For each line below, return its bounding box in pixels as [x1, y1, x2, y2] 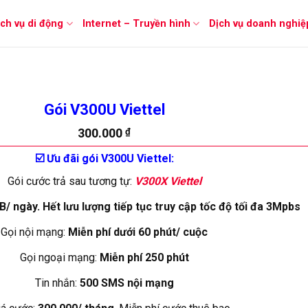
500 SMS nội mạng [79, 276, 174, 289]
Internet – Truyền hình [82, 17, 190, 30]
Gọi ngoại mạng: [19, 250, 100, 264]
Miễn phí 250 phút [99, 250, 189, 264]
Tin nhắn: [34, 276, 80, 289]
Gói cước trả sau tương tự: [7, 174, 135, 188]
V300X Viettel [134, 174, 201, 188]
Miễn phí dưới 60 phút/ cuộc [68, 225, 208, 239]
